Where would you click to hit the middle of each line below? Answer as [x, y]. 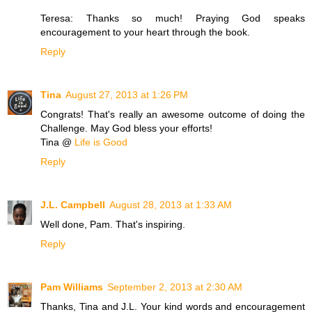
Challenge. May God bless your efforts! [126, 128]
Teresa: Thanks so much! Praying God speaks [173, 18]
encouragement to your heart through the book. [145, 32]
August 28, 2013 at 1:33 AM [171, 205]
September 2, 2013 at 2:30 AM [175, 287]
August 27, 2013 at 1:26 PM [127, 95]
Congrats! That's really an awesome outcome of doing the [173, 115]
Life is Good [101, 142]
